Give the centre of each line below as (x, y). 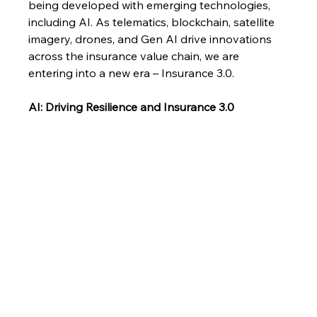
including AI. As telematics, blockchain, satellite (153, 22)
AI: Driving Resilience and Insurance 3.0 (132, 106)
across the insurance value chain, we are (136, 56)
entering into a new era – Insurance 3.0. (132, 73)
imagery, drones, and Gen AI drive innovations (152, 39)
